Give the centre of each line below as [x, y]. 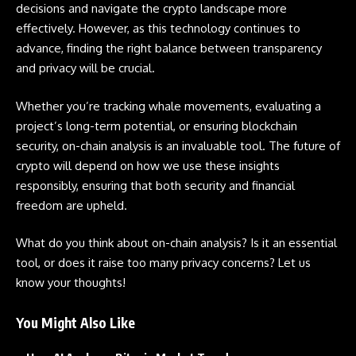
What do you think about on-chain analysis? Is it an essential [176, 243]
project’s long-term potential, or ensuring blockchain [157, 126]
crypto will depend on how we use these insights [148, 165]
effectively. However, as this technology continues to [158, 28]
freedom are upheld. [72, 205]
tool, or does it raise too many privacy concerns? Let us [163, 263]
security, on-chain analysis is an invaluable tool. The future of [178, 145]
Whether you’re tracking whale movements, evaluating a [168, 106]
